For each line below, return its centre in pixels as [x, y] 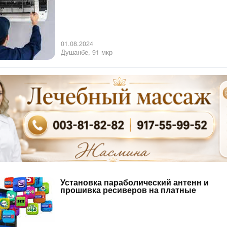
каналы [75, 198]
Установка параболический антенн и [135, 182]
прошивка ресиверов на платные [128, 190]
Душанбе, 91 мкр [87, 52]
